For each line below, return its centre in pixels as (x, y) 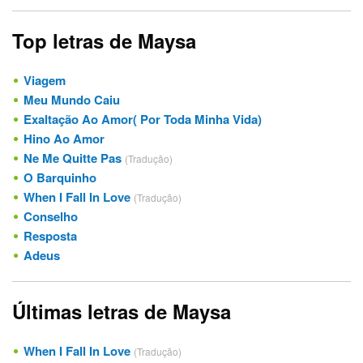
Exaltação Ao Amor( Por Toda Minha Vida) (143, 119)
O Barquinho (60, 177)
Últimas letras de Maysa (122, 311)
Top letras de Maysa (104, 40)
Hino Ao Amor (64, 138)
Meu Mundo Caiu (72, 99)
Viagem (45, 80)
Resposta (50, 235)
